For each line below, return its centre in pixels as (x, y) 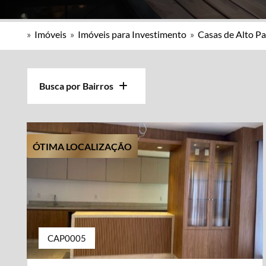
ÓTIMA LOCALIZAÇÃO (82, 146)
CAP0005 (67, 238)
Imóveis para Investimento (132, 34)
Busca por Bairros (79, 86)
